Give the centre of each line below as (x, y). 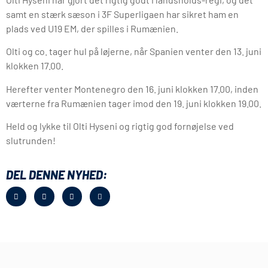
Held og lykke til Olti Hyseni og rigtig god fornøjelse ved (120, 126)
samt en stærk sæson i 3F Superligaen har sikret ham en (122, 14)
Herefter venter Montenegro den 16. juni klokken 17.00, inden (132, 89)
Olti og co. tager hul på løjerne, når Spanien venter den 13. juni (134, 51)
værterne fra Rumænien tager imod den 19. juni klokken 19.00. (134, 103)
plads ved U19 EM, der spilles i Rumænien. (92, 29)
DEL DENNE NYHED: (57, 174)
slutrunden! (31, 141)
